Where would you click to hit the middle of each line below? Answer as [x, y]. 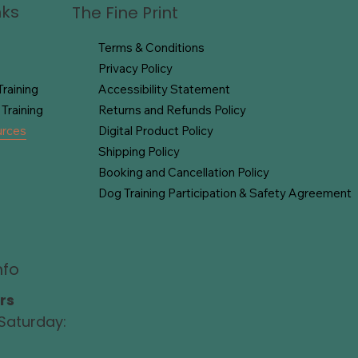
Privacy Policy [136, 69]
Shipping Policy [139, 152]
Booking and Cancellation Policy [184, 173]
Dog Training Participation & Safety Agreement [225, 193]
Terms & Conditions [152, 48]
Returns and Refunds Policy [173, 110]
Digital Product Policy [156, 131]
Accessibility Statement [165, 89]
